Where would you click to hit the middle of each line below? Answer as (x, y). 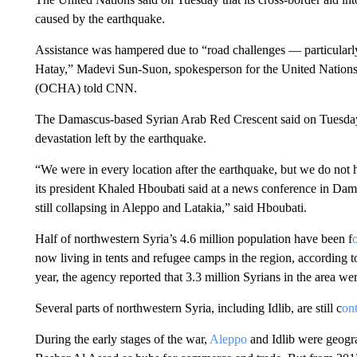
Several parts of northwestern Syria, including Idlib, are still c (188, 308)
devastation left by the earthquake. (120, 138)
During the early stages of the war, (122, 339)
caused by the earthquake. (100, 19)
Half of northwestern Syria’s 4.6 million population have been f (193, 239)
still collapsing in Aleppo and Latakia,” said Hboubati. (171, 208)
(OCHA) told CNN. (86, 88)
